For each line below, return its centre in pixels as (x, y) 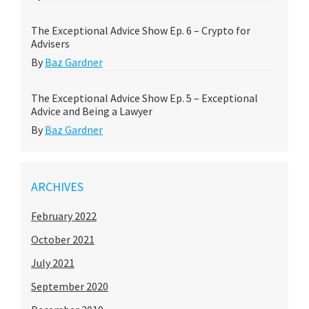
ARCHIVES (57, 186)
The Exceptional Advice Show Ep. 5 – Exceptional (144, 98)
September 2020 (70, 286)
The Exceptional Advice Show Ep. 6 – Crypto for (141, 30)
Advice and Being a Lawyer (92, 111)
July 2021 (53, 262)
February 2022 (64, 216)
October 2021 (63, 239)
